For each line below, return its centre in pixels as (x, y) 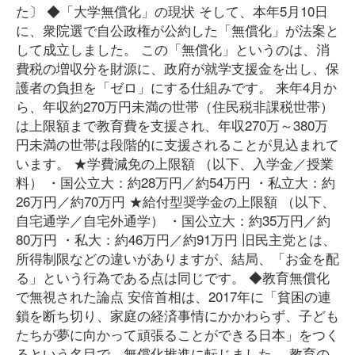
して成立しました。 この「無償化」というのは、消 (173, 49)
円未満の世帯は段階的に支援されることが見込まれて (177, 144)
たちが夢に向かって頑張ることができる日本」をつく (177, 334)
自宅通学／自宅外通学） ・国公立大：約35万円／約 (173, 220)
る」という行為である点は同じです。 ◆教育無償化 (173, 277)
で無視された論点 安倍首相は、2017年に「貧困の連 (174, 296)
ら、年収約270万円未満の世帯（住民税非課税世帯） (175, 106)
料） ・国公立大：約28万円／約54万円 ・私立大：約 (176, 182)
